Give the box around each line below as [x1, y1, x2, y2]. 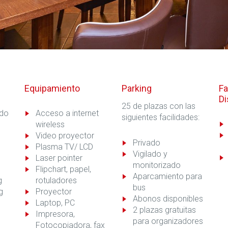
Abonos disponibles [132, 193, 203, 204]
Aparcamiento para [132, 171, 202, 181]
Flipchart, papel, [36, 164, 92, 174]
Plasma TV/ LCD [36, 141, 94, 152]
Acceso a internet [36, 108, 99, 118]
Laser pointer [36, 153, 83, 163]
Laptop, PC [36, 197, 75, 208]
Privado [132, 137, 160, 148]
